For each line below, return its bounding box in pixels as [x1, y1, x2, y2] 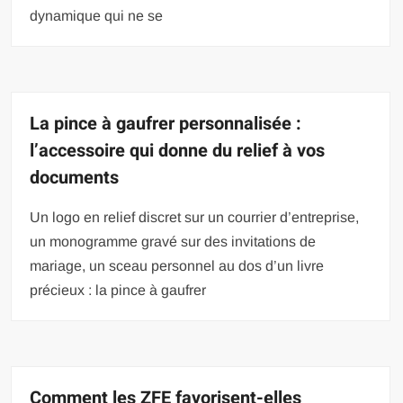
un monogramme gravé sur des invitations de [30, 233, 317, 249]
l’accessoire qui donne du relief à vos [30, 137, 326, 164]
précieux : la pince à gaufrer [30, 282, 207, 298]
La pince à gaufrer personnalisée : [30, 110, 302, 137]
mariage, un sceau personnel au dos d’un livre [30, 257, 325, 273]
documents [30, 164, 120, 191]
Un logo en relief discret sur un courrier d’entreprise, [30, 209, 360, 225]
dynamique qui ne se [30, 7, 164, 23]
